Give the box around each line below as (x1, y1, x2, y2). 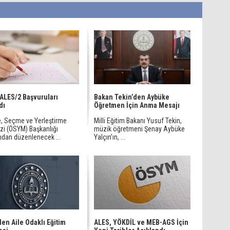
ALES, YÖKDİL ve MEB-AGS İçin (94, 218, 188, 226)
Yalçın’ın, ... (94, 133, 125, 141)
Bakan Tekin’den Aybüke (94, 93, 169, 101)
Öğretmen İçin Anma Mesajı (94, 101, 180, 109)
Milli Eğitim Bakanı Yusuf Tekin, (94, 117, 182, 125)
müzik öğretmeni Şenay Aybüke (94, 125, 185, 133)
